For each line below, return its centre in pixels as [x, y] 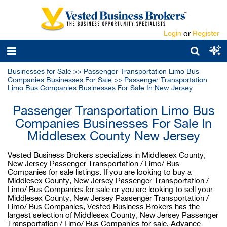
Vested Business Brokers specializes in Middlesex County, [107, 155]
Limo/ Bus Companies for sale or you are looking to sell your [110, 189]
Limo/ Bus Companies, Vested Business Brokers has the [104, 206]
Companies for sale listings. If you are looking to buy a [100, 172]
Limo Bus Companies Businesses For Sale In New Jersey [100, 88]
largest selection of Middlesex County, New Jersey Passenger [113, 215]
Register [206, 33]
